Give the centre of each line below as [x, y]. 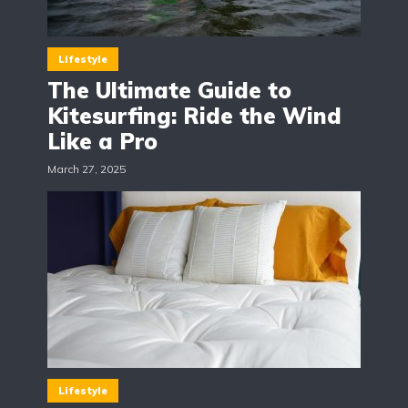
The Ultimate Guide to [169, 91]
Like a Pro [102, 142]
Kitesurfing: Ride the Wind [194, 116]
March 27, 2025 [87, 169]
